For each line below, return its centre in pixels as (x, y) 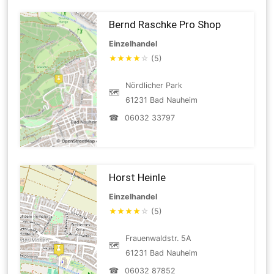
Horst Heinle (138, 177)
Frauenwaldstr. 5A (159, 238)
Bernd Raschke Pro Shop (165, 24)
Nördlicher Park (154, 85)
